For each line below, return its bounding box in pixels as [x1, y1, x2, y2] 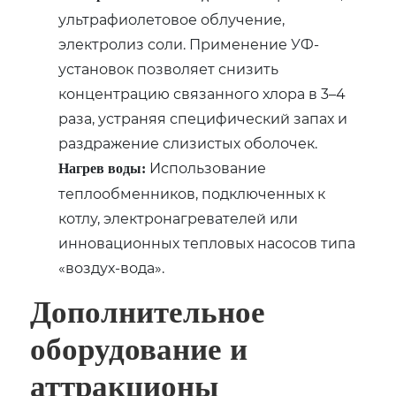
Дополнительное [30, 294, 266, 330]
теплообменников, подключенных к [58, 183, 326, 202]
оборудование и [30, 331, 248, 367]
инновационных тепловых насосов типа [58, 232, 356, 252]
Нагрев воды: [58, 160, 147, 176]
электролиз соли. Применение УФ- [58, 34, 320, 53]
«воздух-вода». [58, 257, 165, 277]
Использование [146, 157, 267, 177]
